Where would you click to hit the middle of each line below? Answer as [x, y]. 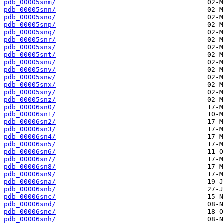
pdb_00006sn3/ [30, 129]
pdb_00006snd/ [30, 204]
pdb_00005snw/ [30, 77]
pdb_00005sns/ [30, 47]
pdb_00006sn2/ [30, 122]
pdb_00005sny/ [30, 92]
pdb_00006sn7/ [30, 159]
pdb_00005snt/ [30, 55]
